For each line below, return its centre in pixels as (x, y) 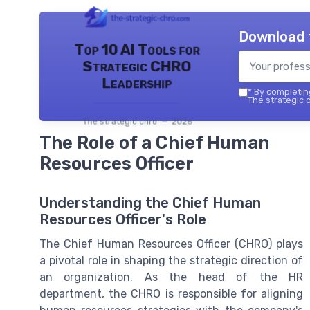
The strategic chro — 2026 (137, 121)
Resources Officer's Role (123, 219)
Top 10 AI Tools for (137, 49)
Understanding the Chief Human (150, 202)
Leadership (137, 83)
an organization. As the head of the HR (171, 277)
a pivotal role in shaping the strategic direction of (171, 260)
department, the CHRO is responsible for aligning (171, 293)
